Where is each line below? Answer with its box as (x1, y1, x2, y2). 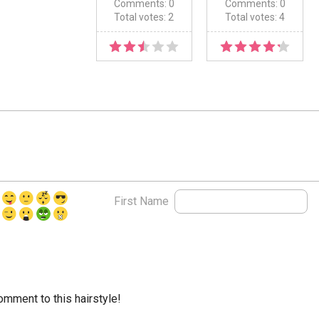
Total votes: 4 (225, 11, 286, 23)
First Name (114, 194, 174, 209)
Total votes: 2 (114, 11, 174, 23)
